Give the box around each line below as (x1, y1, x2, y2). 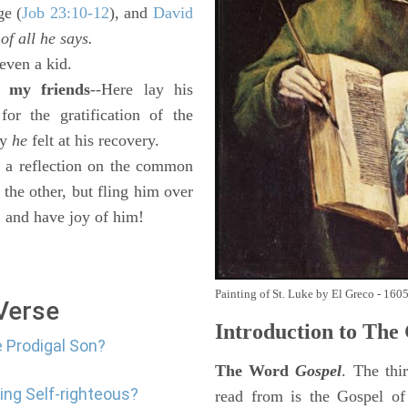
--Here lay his (90, 80, 194, 98)
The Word (215, 362, 296, 380)
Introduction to (215, 320, 357, 343)
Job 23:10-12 (22, 4, 109, 22)
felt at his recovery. (27, 131, 159, 149)
